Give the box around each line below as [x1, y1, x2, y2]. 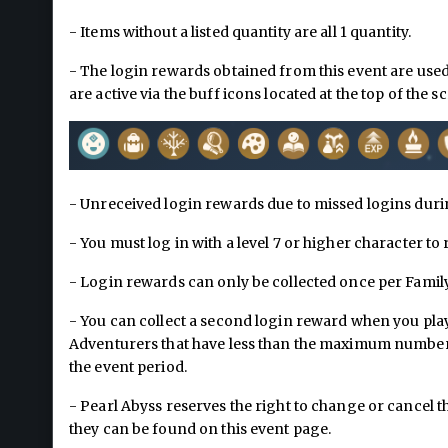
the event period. [69, 357, 187, 376]
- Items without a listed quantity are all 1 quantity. [69, 22, 412, 41]
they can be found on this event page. [69, 419, 332, 438]
